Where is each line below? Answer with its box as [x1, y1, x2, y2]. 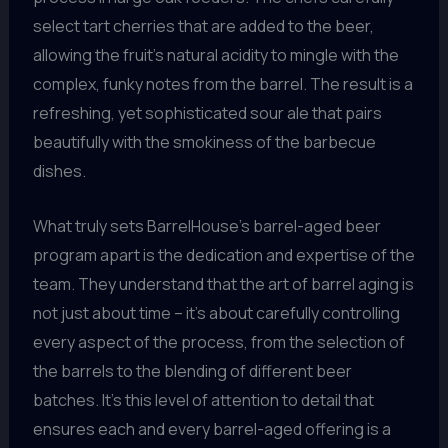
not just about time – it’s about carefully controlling [32, 301, 400, 324]
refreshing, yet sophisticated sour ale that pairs [32, 102, 382, 125]
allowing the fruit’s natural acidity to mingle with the [32, 44, 399, 67]
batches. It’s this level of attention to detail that [32, 388, 374, 411]
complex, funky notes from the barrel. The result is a [32, 73, 413, 96]
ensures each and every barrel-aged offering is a [32, 417, 391, 440]
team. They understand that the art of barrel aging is [32, 272, 414, 295]
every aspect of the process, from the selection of [32, 330, 405, 353]
